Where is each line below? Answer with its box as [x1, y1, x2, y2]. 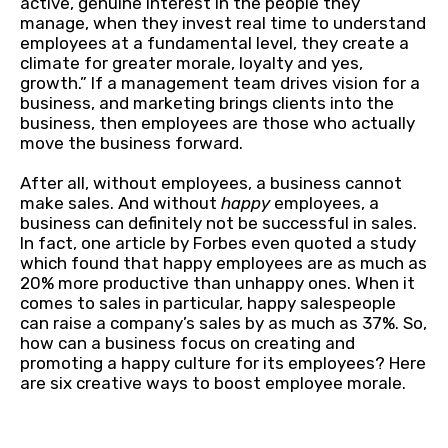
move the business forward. [20, 133, 247, 153]
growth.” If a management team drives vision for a [20, 73, 420, 93]
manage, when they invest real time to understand [20, 13, 426, 33]
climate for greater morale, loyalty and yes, [20, 53, 363, 73]
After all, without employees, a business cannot [20, 173, 402, 193]
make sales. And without [20, 193, 221, 213]
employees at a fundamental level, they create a [20, 33, 409, 53]
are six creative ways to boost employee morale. [20, 373, 406, 393]
